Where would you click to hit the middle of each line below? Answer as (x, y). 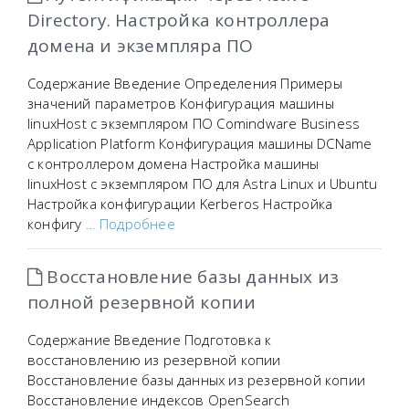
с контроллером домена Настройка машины (173, 163)
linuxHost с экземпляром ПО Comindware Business (194, 123)
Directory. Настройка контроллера (179, 20)
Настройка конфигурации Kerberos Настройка (180, 204)
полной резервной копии (142, 302)
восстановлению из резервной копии (154, 360)
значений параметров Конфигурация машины (181, 103)
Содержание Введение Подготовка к (150, 340)
